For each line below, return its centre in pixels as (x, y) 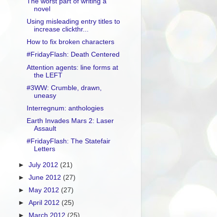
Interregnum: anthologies (65, 108)
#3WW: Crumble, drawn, (64, 88)
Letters (44, 149)
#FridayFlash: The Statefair (68, 141)
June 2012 (46, 178)
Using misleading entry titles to (73, 22)
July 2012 (45, 165)
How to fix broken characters (70, 42)
